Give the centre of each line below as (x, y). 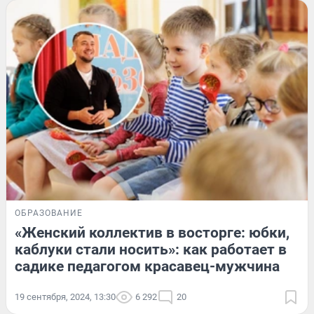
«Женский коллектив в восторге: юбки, (152, 233)
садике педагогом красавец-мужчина (147, 267)
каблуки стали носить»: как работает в (151, 250)
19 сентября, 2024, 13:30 (65, 297)
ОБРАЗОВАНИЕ (49, 213)
